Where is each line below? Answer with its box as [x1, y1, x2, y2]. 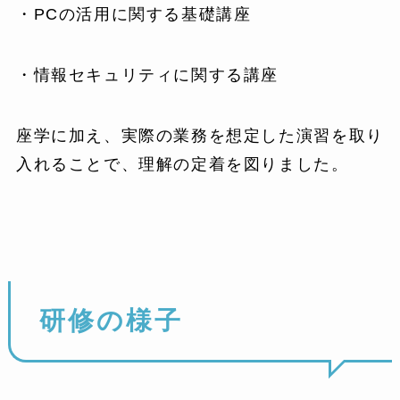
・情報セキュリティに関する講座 [15, 66, 279, 85]
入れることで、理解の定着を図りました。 [15, 155, 349, 174]
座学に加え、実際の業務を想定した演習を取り [15, 127, 384, 146]
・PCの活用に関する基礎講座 [15, 5, 252, 24]
